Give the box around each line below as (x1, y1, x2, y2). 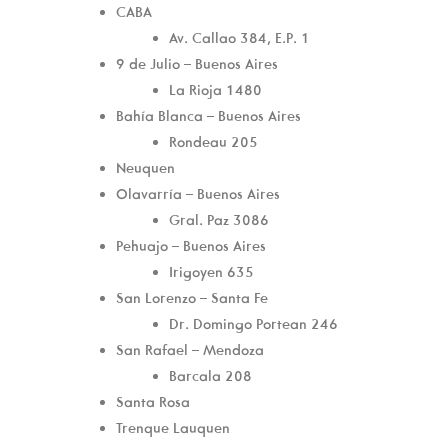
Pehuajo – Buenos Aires (116, 236, 266, 255)
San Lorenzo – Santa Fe (116, 288, 268, 307)
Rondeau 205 (169, 132, 258, 151)
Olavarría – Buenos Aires (116, 184, 280, 203)
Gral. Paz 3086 (169, 210, 269, 229)
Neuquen (116, 158, 175, 177)
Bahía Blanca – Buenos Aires (116, 106, 301, 125)
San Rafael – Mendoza (116, 340, 264, 359)
